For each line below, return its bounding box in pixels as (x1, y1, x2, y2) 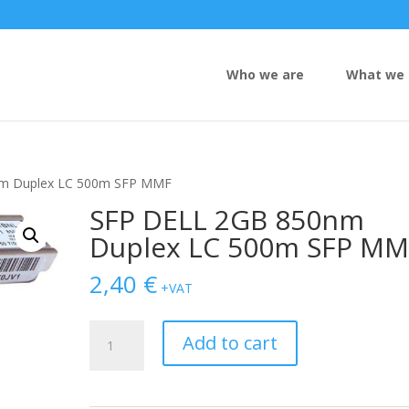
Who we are (226, 66, 304, 83)
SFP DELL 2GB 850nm (89, 201, 365, 238)
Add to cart (183, 330, 278, 355)
